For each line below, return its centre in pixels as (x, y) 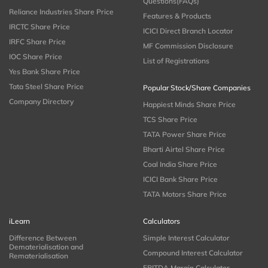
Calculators (162, 221)
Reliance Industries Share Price (61, 12)
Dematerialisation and (46, 247)
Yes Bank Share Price (45, 72)
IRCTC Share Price (39, 27)
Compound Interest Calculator (193, 253)
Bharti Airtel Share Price (184, 150)
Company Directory (41, 102)
